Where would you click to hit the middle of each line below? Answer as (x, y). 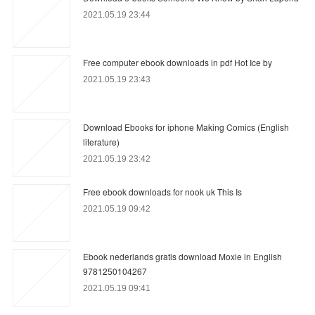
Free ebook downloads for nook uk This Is (163, 191)
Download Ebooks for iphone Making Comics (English (186, 127)
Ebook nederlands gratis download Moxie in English (183, 256)
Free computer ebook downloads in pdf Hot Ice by (178, 62)
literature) (102, 141)
